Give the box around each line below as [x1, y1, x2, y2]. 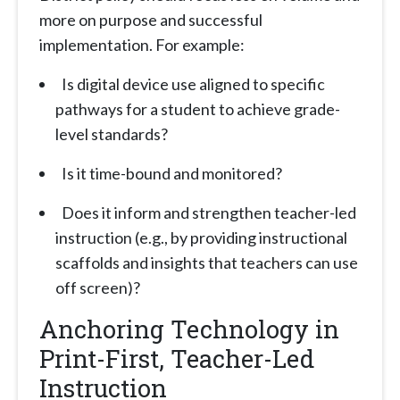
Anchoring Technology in [39, 312, 339, 346]
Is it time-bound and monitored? [62, 163, 282, 184]
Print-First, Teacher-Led [39, 342, 314, 375]
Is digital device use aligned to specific [62, 74, 325, 95]
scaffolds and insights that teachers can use [55, 253, 358, 273]
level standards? [55, 124, 168, 145]
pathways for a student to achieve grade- [55, 99, 340, 120]
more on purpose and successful [39, 10, 262, 30]
